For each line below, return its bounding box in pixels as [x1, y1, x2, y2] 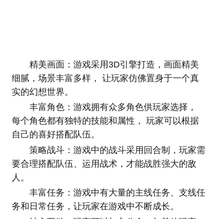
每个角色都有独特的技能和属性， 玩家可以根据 [11, 116, 199, 126]
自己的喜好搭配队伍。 [11, 130, 100, 140]
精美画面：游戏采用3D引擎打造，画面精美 [29, 59, 199, 69]
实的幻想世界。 [11, 87, 73, 97]
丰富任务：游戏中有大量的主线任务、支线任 [29, 188, 205, 198]
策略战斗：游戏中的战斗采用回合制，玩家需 [29, 145, 205, 155]
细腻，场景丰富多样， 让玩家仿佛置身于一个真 [11, 73, 199, 83]
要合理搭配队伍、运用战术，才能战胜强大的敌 [11, 158, 197, 169]
